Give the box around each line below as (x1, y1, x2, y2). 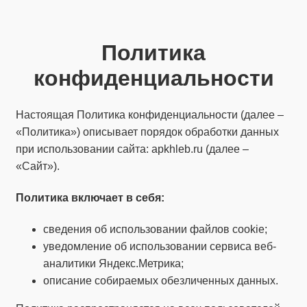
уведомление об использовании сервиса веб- (43, 241, 276, 253)
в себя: (123, 192, 164, 204)
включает (69, 192, 123, 204)
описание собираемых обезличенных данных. (43, 275, 278, 287)
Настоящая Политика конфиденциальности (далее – (16, 108, 284, 121)
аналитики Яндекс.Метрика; (43, 258, 184, 270)
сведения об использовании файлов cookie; (43, 223, 267, 236)
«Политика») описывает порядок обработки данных (16, 125, 279, 138)
